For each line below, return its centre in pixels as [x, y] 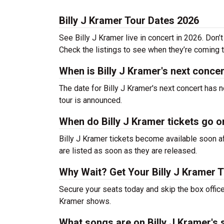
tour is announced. [90, 100]
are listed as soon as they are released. [128, 151]
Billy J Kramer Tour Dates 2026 [129, 20]
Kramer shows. [85, 201]
